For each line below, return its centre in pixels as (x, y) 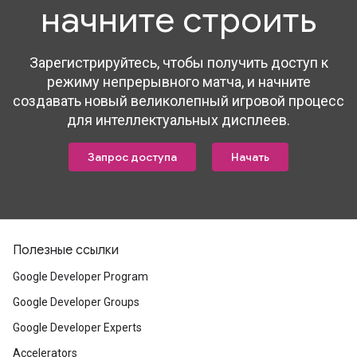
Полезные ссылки (66, 250)
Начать (250, 157)
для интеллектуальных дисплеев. (178, 120)
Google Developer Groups (76, 302)
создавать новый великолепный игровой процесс (178, 101)
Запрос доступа (132, 157)
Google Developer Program (80, 277)
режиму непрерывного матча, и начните (178, 82)
